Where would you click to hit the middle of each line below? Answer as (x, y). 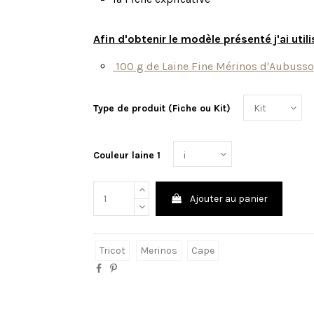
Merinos (158, 251)
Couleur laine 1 (127, 155)
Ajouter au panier (228, 199)
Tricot (112, 251)
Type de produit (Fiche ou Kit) (162, 109)
